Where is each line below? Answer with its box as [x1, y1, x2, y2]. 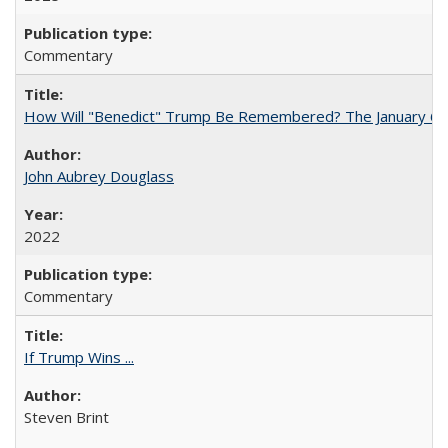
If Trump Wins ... [24, 347, 134, 367]
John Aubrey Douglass [24, 166, 174, 186]
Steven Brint [24, 407, 109, 427]
